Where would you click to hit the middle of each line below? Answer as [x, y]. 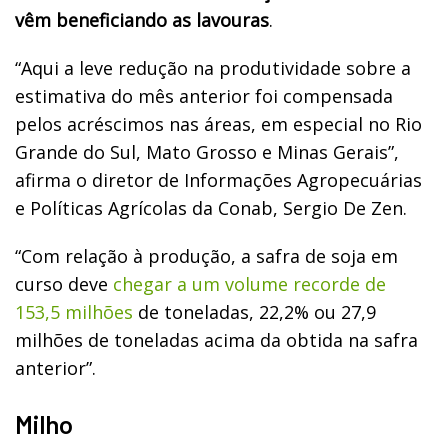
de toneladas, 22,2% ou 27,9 [254, 311]
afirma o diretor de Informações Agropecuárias [218, 179]
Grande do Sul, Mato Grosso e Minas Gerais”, [207, 151]
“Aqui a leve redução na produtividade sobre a [213, 67]
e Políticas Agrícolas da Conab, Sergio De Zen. [211, 207]
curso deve [64, 283]
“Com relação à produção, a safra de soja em [206, 255]
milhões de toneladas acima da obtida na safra [216, 339]
